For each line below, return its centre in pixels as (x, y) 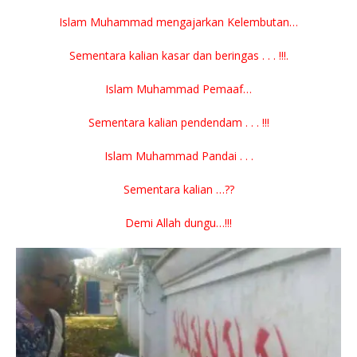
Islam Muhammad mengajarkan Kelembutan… (178, 22)
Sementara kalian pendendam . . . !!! (178, 122)
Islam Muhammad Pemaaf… (178, 88)
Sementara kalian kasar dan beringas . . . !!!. (178, 55)
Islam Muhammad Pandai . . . (178, 155)
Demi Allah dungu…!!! (178, 222)
